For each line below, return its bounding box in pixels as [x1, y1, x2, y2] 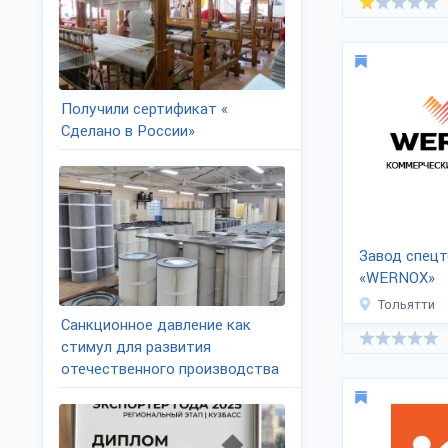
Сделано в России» [61, 122, 195, 140]
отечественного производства [61, 360, 279, 378]
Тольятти [378, 297, 435, 312]
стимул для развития [61, 338, 211, 356]
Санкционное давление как [61, 316, 251, 334]
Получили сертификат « [61, 100, 228, 118]
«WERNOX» [359, 269, 435, 287]
